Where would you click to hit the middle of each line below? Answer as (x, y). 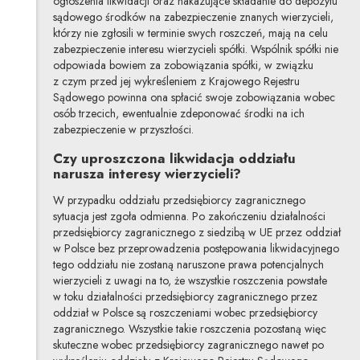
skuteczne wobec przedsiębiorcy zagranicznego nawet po (188, 344)
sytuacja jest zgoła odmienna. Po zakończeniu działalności (189, 216)
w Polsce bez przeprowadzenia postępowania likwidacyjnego (196, 248)
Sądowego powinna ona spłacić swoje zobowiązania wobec (194, 98)
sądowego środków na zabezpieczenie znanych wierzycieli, (193, 17)
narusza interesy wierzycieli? (147, 174)
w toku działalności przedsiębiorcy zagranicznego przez (185, 296)
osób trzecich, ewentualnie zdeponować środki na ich (178, 114)
